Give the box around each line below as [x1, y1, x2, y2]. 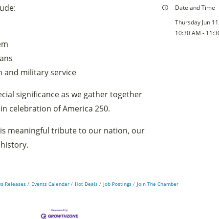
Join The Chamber [136, 180, 178, 187]
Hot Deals [74, 180, 98, 187]
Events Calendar [31, 180, 69, 187]
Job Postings [103, 180, 131, 187]
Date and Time [175, 3, 215, 12]
